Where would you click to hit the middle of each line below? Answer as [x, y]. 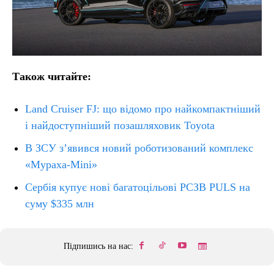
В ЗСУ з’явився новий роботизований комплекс [139, 148]
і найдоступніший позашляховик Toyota [120, 125]
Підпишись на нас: [98, 246]
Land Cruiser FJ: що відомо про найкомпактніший [143, 109]
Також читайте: [52, 76]
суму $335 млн [60, 203]
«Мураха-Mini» [61, 164]
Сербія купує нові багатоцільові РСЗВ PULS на [138, 187]
